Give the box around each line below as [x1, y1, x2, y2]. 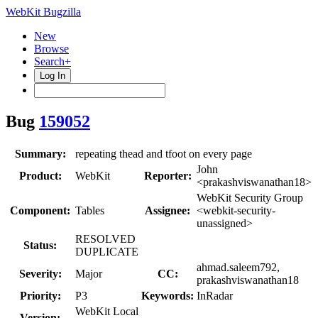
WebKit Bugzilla [6, 6, 81, 18]
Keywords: [141, 289, 194, 302]
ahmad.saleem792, [197, 261, 280, 273]
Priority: [19, 289, 61, 302]
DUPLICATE [75, 245, 138, 258]
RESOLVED [75, 232, 136, 245]
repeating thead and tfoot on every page [75, 147, 252, 160]
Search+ [34, 55, 71, 67]
